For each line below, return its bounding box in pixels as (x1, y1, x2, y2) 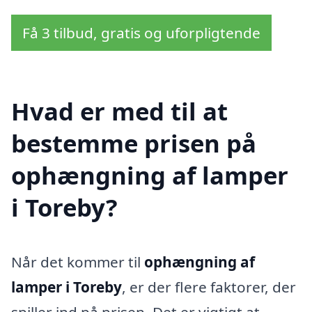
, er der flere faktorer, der (122, 277, 296, 297)
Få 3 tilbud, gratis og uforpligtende (22, 22, 260, 42)
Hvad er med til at (11, 95, 228, 128)
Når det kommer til (11, 252, 144, 272)
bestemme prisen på (11, 127, 256, 160)
